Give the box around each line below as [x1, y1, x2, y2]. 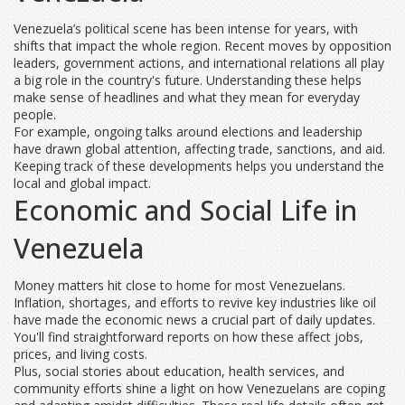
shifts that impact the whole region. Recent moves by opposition [14, 37, 391, 54]
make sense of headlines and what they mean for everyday [14, 89, 360, 106]
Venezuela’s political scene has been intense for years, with [14, 20, 358, 37]
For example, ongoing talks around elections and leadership [14, 123, 363, 140]
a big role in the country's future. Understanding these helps [14, 71, 362, 89]
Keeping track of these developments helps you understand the [14, 157, 384, 174]
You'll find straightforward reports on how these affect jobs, [14, 328, 363, 345]
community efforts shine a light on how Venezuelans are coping [14, 380, 385, 397]
